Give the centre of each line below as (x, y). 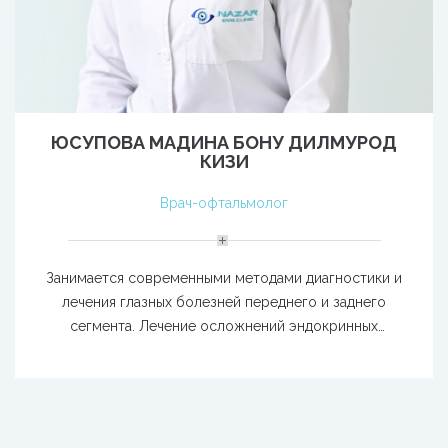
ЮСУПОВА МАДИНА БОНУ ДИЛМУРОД (224, 142)
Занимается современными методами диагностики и (224, 278)
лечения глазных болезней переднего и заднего (224, 302)
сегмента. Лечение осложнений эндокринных (224, 326)
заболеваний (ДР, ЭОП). (224, 350)
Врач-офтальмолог (224, 203)
